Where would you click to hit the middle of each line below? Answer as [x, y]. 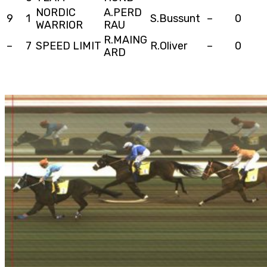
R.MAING [125, 40]
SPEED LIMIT [69, 46]
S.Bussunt [175, 18]
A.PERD [123, 12]
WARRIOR [59, 25]
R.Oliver [169, 46]
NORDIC [56, 12]
